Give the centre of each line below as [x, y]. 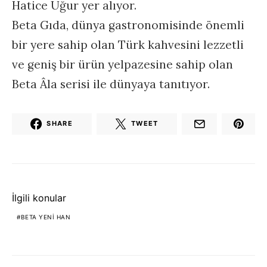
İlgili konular [39, 198]
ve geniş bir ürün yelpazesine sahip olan [122, 64]
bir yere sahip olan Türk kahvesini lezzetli [128, 44]
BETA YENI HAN [45, 217]
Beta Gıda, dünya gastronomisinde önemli [128, 25]
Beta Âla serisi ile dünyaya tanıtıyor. [111, 84]
